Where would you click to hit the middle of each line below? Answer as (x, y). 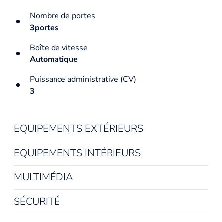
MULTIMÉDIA (43, 177)
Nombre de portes (62, 16)
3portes (44, 28)
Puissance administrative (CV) (83, 79)
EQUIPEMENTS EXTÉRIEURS (79, 128)
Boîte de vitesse (59, 47)
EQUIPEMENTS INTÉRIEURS (77, 153)
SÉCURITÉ (37, 201)
